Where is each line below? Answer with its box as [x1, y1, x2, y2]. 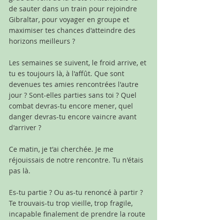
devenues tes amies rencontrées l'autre [9, 79, 140, 89]
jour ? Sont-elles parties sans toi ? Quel [9, 90, 138, 100]
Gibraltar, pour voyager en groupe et [9, 14, 131, 24]
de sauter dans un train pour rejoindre [9, 3, 139, 13]
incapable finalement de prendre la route [9, 209, 147, 219]
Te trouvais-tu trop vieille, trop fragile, [9, 198, 135, 208]
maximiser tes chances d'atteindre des [9, 25, 137, 35]
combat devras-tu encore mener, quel [9, 101, 135, 110]
